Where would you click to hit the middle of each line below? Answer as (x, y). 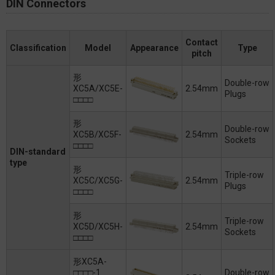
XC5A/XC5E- (98, 88)
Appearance (154, 48)
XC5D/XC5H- (98, 226)
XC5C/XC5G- (98, 180)
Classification (38, 48)
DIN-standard (38, 151)
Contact (202, 42)
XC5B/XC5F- (97, 134)
